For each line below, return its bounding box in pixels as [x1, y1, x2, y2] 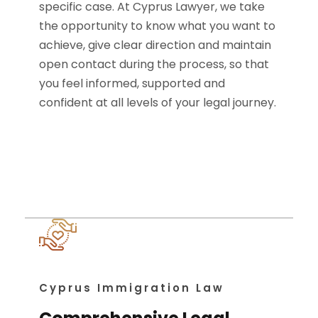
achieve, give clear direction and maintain [39, 37, 271, 53]
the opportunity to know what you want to [39, 18, 275, 34]
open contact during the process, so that [39, 56, 269, 72]
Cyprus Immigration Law [39, 280, 224, 295]
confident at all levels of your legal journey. [39, 94, 276, 111]
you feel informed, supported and [39, 75, 225, 92]
